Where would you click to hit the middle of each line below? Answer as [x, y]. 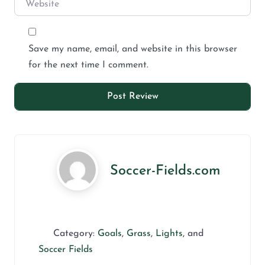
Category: [75, 233]
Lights [169, 233]
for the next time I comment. [88, 65]
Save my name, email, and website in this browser [133, 49]
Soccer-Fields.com [165, 171]
